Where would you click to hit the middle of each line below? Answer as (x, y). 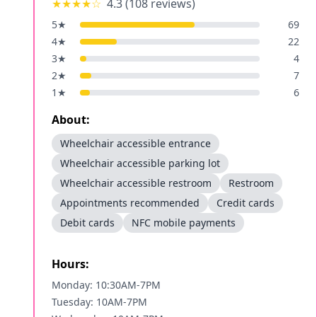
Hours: (70, 264)
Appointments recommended (130, 203)
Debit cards (87, 223)
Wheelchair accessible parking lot (140, 163)
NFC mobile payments (184, 223)
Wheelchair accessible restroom (136, 183)
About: (71, 120)
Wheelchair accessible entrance (136, 143)
